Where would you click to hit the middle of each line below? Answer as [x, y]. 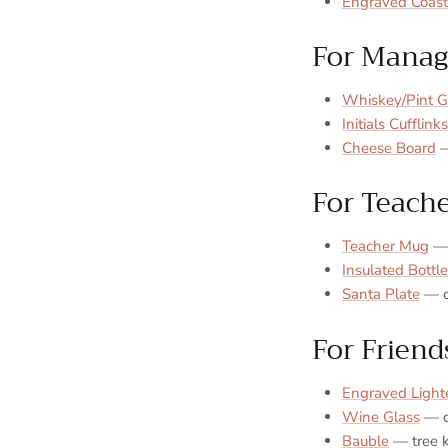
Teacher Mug [385, 246]
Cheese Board [389, 148]
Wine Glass [381, 416]
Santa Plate [381, 294]
